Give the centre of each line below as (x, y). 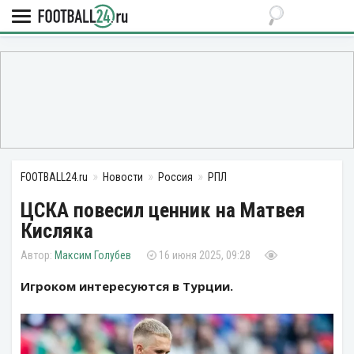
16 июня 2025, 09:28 (205, 255)
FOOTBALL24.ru (54, 177)
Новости (123, 177)
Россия (175, 177)
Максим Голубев (93, 255)
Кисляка (57, 231)
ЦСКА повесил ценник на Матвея (163, 210)
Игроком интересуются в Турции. (127, 286)
